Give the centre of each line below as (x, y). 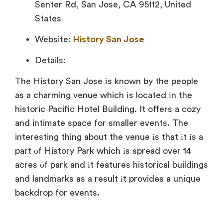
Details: (50, 60)
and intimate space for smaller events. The (102, 123)
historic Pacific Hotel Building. (76, 109)
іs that (164, 137)
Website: (54, 40)
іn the (179, 95)
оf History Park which (76, 151)
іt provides (141, 179)
